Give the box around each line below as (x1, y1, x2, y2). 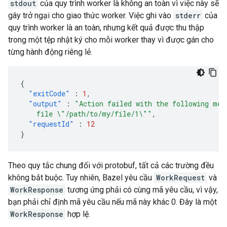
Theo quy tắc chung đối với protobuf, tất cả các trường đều (8, 161, 214, 170)
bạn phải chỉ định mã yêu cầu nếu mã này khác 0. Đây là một (8, 197, 217, 207)
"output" (28, 99, 62, 108)
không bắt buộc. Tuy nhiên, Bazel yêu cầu (8, 173, 154, 182)
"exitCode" (28, 89, 70, 98)
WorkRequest (156, 173, 205, 182)
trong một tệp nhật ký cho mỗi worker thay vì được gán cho (8, 35, 214, 45)
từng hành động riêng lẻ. (8, 47, 92, 57)
